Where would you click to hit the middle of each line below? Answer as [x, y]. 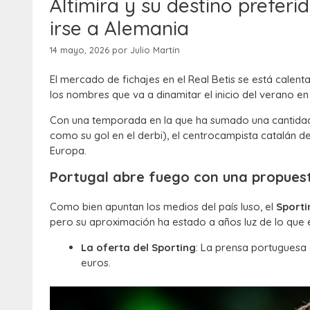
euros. [96, 263]
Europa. [68, 151]
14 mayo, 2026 [80, 49]
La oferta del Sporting [138, 248]
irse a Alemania [119, 28]
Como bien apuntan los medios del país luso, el [163, 207]
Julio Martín [155, 49]
